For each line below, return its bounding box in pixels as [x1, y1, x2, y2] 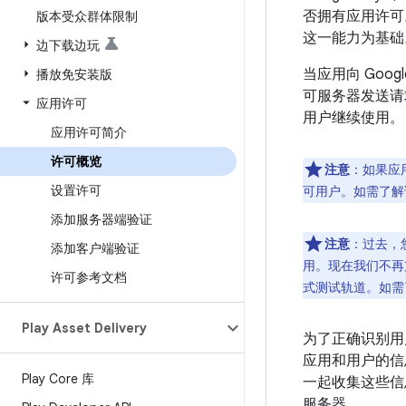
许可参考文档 [51, 269, 127, 285]
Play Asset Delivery [22, 320, 147, 336]
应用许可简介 [51, 124, 127, 140]
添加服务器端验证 [51, 211, 152, 227]
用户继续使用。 [303, 109, 404, 127]
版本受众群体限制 [36, 8, 138, 24]
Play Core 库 [22, 371, 94, 387]
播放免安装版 [36, 66, 112, 82]
